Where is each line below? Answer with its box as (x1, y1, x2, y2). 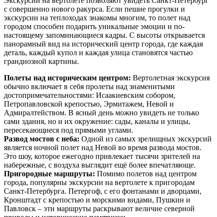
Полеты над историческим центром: (4, 74, 131, 82)
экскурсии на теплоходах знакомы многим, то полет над (4, 14, 190, 22)
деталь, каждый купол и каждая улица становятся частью (4, 48, 193, 57)
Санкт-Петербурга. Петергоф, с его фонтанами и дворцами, (4, 187, 201, 196)
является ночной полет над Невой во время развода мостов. (4, 143, 201, 152)
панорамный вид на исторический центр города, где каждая (4, 40, 203, 48)
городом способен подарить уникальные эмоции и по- (4, 22, 185, 31)
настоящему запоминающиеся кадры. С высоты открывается (4, 31, 205, 40)
